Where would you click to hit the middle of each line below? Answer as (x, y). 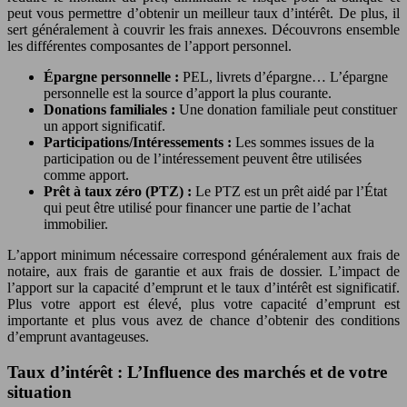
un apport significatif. (104, 126)
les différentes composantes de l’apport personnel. (149, 46)
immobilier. (76, 224)
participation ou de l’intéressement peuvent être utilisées (203, 159)
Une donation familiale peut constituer (288, 109)
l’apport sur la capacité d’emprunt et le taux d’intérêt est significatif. (203, 288)
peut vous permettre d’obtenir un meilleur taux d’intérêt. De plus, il (203, 13)
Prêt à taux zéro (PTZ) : (119, 191)
